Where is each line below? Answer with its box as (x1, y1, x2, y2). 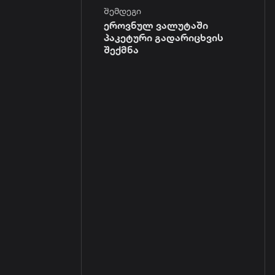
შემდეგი (104, 5, 141, 17)
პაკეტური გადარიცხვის (104, 31, 223, 44)
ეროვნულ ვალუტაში (104, 18, 208, 31)
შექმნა (104, 43, 139, 56)
